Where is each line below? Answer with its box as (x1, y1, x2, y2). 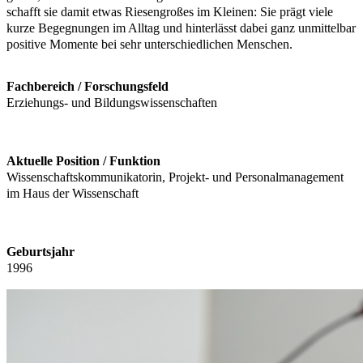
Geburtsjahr (6, 245, 75, 259)
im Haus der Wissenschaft (6, 186, 139, 201)
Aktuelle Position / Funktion (6, 154, 160, 169)
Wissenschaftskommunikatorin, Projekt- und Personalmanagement (6, 170, 344, 185)
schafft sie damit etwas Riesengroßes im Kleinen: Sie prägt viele (6, 5, 333, 19)
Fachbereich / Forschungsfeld (6, 79, 169, 94)
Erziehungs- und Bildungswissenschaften (6, 96, 217, 110)
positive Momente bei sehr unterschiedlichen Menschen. (6, 37, 293, 52)
